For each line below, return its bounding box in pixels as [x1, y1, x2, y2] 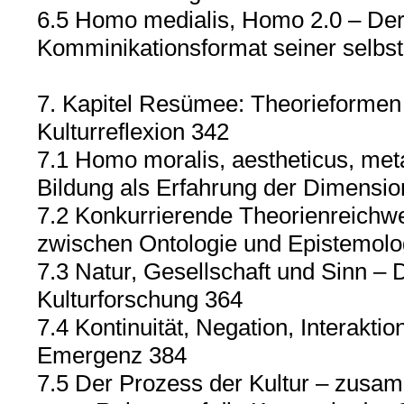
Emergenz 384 [36, 342, 187, 369]
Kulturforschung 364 [36, 286, 243, 313]
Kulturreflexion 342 [36, 118, 229, 145]
